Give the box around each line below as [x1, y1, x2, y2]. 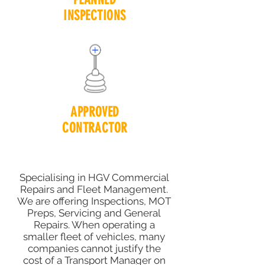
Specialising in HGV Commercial [19, 172, 169, 183]
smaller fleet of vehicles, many [23, 231, 165, 243]
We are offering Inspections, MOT [17, 195, 171, 207]
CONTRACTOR [62, 120, 128, 136]
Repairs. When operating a [33, 219, 155, 231]
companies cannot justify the [27, 243, 161, 254]
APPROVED [70, 104, 119, 120]
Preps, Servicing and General [27, 207, 161, 219]
